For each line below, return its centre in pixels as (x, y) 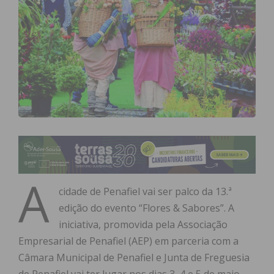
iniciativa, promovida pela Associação (143, 225)
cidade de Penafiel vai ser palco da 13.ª (145, 192)
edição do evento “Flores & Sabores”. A (146, 208)
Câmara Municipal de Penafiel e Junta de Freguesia (134, 258)
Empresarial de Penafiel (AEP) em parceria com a (128, 241)
